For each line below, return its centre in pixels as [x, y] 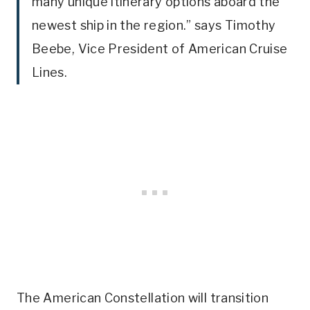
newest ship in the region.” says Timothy [154, 26]
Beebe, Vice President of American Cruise [160, 49]
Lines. [50, 73]
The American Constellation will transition [143, 298]
